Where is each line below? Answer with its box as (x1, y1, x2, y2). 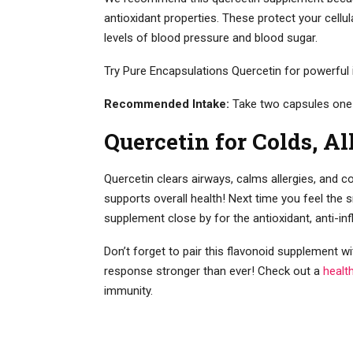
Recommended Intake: (104, 96, 232, 111)
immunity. (104, 283, 153, 298)
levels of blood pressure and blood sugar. (104, 30, 318, 45)
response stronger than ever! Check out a (104, 263, 323, 278)
